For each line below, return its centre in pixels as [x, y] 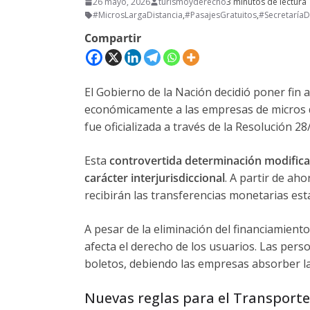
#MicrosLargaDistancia [138, 15]
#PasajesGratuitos [221, 15]
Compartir [113, 38]
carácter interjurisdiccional [155, 178]
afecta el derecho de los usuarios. [171, 246]
